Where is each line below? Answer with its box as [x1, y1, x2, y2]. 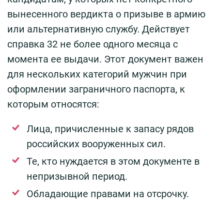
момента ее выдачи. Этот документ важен [7, 53, 203, 65]
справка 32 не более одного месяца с [7, 38, 178, 50]
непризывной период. [27, 170, 127, 182]
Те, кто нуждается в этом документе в [27, 155, 200, 167]
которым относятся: [7, 98, 99, 110]
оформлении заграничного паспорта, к [7, 83, 185, 95]
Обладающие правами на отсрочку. [27, 187, 189, 200]
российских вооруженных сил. [27, 138, 166, 150]
